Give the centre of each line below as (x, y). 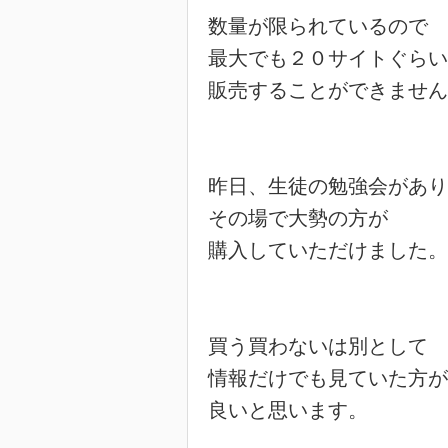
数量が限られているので (318, 26)
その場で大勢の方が (298, 218)
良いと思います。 (288, 410)
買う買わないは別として (318, 346)
